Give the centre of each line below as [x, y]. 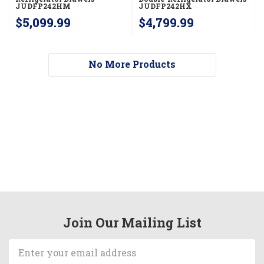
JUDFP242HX [166, 6]
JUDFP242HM [43, 6]
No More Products [132, 64]
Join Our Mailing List [132, 222]
